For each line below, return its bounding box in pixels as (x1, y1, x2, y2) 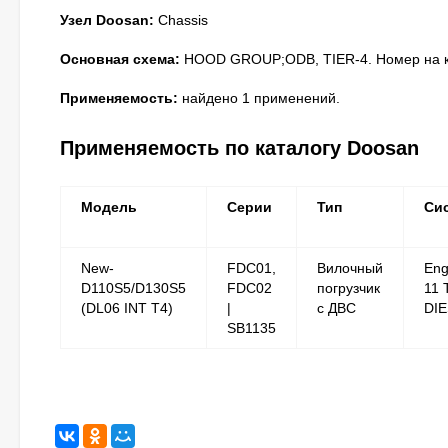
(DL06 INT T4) (81, 300, 173, 316)
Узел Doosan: (60, 12, 154, 28)
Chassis (154, 12, 208, 28)
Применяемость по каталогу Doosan (60, 137, 419, 159)
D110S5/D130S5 (81, 280, 186, 296)
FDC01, (227, 260, 276, 276)
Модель (81, 199, 137, 215)
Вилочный (317, 260, 383, 276)
